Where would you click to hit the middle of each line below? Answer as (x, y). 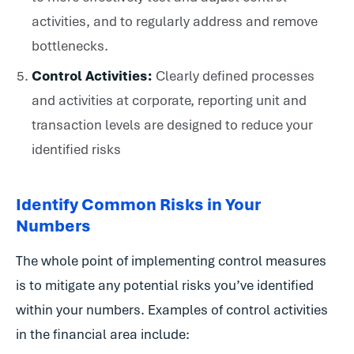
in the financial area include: (103, 334)
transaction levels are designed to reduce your (172, 124)
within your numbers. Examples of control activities (172, 309)
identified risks (76, 149)
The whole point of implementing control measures (171, 260)
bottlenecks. (70, 45)
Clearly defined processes (235, 75)
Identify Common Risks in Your (138, 204)
